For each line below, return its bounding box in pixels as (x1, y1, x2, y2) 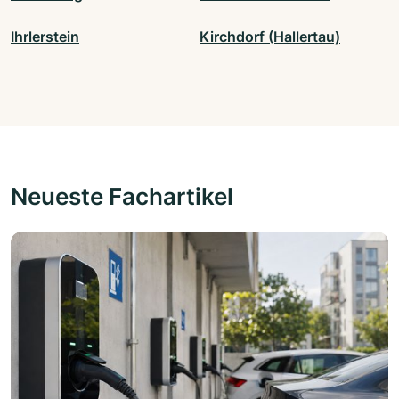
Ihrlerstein (11, 28, 79, 46)
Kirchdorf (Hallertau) (199, 28, 340, 46)
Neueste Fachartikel (11, 182, 233, 211)
